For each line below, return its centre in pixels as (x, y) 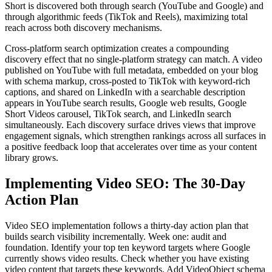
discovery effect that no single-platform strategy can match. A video (134, 59)
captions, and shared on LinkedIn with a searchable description (125, 92)
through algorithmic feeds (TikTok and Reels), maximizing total (126, 16)
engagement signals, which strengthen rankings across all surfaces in (135, 135)
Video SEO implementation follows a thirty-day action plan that (127, 225)
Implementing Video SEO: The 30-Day (125, 183)
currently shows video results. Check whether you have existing (127, 258)
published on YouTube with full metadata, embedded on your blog (131, 70)
